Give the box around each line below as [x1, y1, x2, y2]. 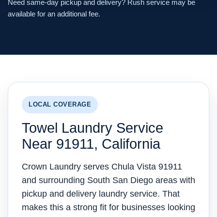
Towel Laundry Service [22, 120, 163, 136]
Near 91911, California [22, 136, 160, 152]
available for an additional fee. [8, 10, 100, 18]
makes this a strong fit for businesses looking [22, 202, 195, 212]
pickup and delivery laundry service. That [22, 189, 180, 199]
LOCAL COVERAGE [29, 101, 92, 108]
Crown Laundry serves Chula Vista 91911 [22, 162, 182, 171]
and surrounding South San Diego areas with [22, 175, 195, 185]
